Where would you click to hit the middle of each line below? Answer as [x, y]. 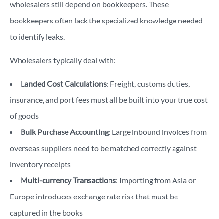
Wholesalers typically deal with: [63, 60]
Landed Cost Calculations [64, 84]
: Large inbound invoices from [158, 132]
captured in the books [46, 213]
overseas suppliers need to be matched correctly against [103, 148]
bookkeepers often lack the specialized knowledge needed [106, 21]
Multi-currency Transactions [68, 180]
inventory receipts [40, 164]
